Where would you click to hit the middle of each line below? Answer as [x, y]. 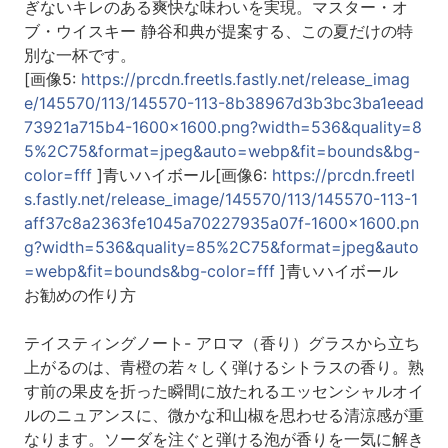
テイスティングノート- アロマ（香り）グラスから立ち [221, 343]
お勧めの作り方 [79, 295]
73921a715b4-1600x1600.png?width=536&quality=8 [222, 127]
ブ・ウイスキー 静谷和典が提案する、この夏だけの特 [218, 31]
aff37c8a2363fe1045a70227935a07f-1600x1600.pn [221, 223]
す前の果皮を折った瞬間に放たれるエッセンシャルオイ [223, 391]
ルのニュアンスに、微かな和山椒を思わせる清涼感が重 [223, 415]
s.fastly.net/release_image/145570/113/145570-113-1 [220, 199]
